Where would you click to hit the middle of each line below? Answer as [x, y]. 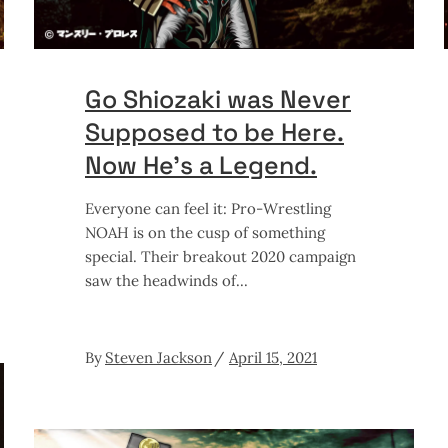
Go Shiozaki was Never [218, 98]
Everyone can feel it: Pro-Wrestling [208, 208]
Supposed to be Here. [214, 131]
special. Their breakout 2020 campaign [220, 256]
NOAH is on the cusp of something [205, 232]
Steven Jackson [158, 357]
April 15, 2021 [273, 357]
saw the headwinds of [160, 280]
